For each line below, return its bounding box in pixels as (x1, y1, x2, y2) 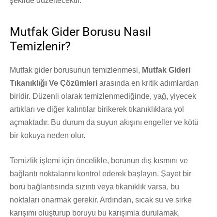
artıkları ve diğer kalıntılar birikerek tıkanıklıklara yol (10, 105, 184, 114)
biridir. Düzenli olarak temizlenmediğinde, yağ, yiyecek (10, 92, 196, 101)
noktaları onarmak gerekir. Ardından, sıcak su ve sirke (10, 196, 192, 204)
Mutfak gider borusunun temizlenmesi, (10, 66, 142, 75)
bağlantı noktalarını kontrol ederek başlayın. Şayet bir (10, 170, 191, 178)
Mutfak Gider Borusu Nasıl (10, 25, 151, 39)
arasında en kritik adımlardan (97, 79, 199, 88)
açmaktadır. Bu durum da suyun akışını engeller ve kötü (10, 118, 199, 127)
